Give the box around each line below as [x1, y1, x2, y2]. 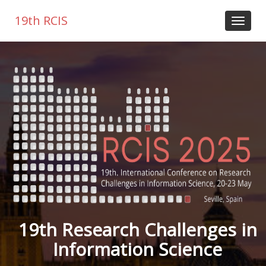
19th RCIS [15, 12, 68, 28]
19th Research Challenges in [18, 217, 257, 242]
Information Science [53, 237, 222, 261]
